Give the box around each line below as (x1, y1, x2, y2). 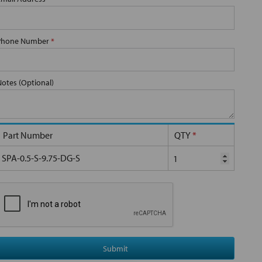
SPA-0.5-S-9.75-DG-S (2, 152, 80, 164)
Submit (103, 243, 128, 254)
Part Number (3, 129, 53, 142)
